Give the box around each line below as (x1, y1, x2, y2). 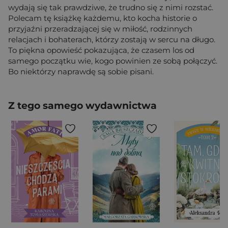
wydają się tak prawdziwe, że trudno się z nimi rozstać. (8, 2, 213, 12)
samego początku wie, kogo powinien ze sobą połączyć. (8, 55, 217, 66)
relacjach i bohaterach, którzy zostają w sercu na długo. (8, 34, 215, 44)
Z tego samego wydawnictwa (8, 99, 157, 111)
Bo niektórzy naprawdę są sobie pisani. (8, 66, 154, 76)
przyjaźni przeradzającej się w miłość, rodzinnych (8, 23, 192, 34)
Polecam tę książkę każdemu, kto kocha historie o (8, 13, 197, 23)
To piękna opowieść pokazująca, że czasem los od (8, 45, 194, 55)
